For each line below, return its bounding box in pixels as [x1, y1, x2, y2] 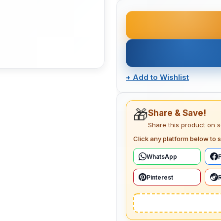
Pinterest [147, 173, 173, 181]
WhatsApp [147, 152, 177, 160]
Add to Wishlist [133, 73, 189, 82]
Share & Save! [148, 108, 206, 118]
